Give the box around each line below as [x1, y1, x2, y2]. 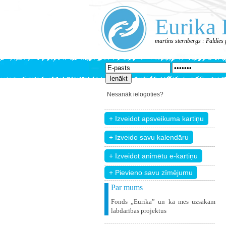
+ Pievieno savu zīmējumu [109, 168, 193, 177]
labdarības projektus [111, 207, 166, 214]
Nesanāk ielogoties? [107, 91, 163, 98]
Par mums [111, 183, 143, 192]
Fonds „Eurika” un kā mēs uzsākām [111, 198, 215, 205]
